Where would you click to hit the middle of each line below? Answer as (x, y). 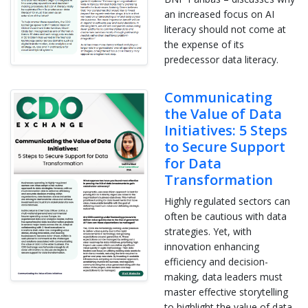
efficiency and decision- (216, 261)
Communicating (218, 97)
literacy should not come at (225, 29)
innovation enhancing (212, 246)
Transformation (219, 179)
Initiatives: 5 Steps (226, 130)
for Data (193, 163)
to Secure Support (225, 146)
